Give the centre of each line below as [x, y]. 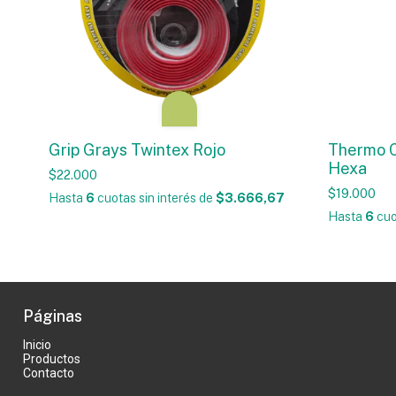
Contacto [49, 373]
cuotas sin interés [147, 198]
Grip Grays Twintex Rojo [137, 150]
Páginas [53, 316]
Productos [52, 359]
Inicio [37, 345]
